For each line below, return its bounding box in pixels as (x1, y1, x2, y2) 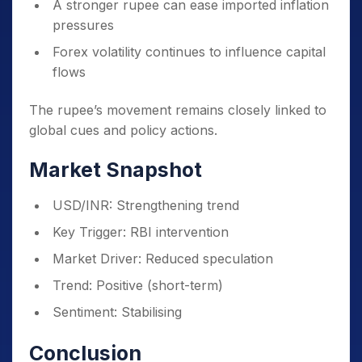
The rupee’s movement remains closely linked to (29, 102, 326, 118)
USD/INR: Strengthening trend (53, 197, 239, 213)
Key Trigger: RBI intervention (53, 224, 229, 240)
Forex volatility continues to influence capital (53, 44, 326, 60)
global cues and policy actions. (29, 122, 217, 138)
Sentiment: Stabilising (53, 304, 182, 320)
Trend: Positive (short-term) (53, 277, 223, 293)
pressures (53, 17, 114, 33)
